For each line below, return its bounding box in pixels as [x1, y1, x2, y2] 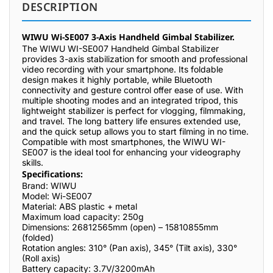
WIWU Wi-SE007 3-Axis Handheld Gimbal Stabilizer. [22, 31, 235, 43]
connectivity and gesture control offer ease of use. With [22, 85, 243, 95]
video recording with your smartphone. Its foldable [22, 64, 223, 74]
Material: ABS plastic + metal [22, 201, 137, 211]
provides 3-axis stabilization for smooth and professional [22, 54, 247, 64]
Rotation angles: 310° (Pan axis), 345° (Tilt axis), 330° [22, 243, 237, 253]
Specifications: [22, 168, 85, 180]
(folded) [22, 232, 54, 243]
